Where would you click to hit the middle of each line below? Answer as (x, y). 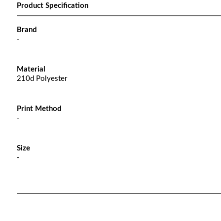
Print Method (39, 109)
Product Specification (52, 6)
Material (31, 69)
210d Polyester (42, 79)
